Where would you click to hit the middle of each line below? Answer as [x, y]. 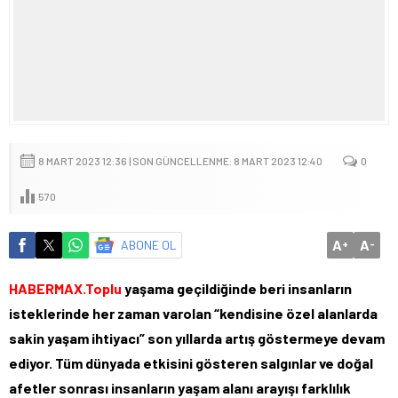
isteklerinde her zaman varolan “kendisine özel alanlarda [193, 313]
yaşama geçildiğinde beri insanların [237, 288]
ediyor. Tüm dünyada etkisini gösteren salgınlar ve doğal [191, 362]
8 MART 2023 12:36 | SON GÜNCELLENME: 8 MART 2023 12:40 [180, 160]
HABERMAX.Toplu [65, 288]
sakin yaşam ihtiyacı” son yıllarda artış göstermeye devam [197, 338]
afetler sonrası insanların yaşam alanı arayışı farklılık [180, 387]
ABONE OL [149, 244]
